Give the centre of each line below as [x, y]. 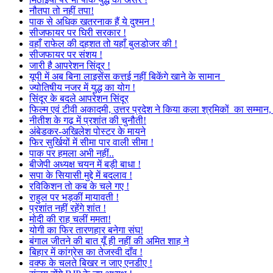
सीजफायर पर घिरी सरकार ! [78, 33]
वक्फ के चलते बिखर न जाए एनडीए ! [91, 263]
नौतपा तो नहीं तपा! [62, 11]
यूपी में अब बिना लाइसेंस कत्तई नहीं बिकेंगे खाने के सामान [127, 76]
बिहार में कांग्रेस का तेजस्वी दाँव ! [86, 252]
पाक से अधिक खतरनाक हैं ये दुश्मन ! [92, 22]
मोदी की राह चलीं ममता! [70, 219]
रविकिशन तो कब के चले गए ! [79, 186]
